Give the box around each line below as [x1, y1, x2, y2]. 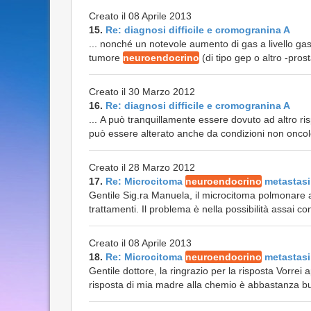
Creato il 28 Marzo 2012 [89, 162, 195, 173]
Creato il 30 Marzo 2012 [89, 86, 195, 97]
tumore [89, 52, 123, 63]
